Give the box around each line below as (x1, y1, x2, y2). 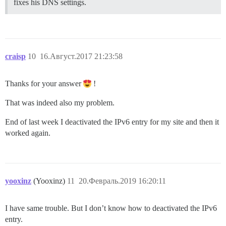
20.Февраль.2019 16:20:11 (79, 176, 166, 185)
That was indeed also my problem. (5, 98, 115, 107)
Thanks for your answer (5, 79, 83, 88)
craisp (5, 51, 26, 61)
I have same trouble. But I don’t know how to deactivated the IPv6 (5, 203, 217, 212)
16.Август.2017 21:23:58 (40, 51, 123, 61)
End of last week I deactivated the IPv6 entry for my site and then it (5, 117, 219, 126)
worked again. (5, 128, 50, 137)
